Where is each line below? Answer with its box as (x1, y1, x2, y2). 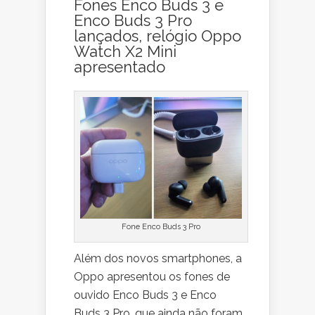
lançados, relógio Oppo (74, 27, 241, 46)
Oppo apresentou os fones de (74, 269, 230, 283)
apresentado (74, 58, 165, 77)
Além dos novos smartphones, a (74, 251, 242, 265)
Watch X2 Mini (74, 42, 176, 61)
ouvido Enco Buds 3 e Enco (74, 288, 217, 302)
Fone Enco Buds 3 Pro (122, 221, 201, 231)
